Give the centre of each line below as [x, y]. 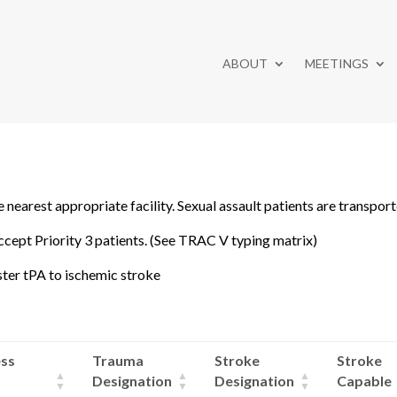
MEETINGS [336, 63]
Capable [365, 381]
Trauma [118, 361]
